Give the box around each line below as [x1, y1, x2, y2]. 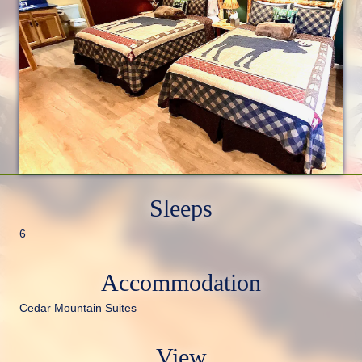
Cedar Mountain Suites [19, 301, 137, 315]
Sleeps [149, 195, 213, 222]
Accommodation [101, 269, 261, 297]
